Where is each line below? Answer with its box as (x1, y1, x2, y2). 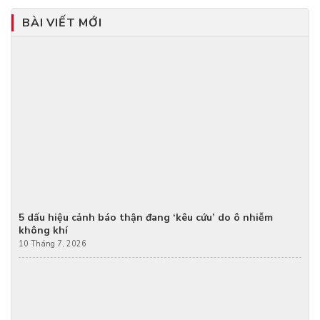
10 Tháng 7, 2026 (19, 238, 86, 249)
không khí (19, 224, 68, 238)
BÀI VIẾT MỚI (22, 15, 102, 31)
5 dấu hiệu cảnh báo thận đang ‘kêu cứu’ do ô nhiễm (19, 211, 273, 225)
